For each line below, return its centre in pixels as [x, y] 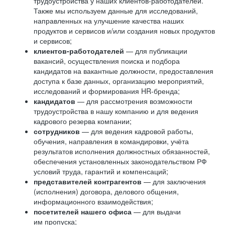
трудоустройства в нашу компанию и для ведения [116, 111]
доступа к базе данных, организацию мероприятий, [119, 81]
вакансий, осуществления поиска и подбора [107, 61]
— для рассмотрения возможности [135, 101]
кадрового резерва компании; [83, 121]
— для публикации [156, 51]
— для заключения [174, 181]
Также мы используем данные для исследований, [116, 11]
